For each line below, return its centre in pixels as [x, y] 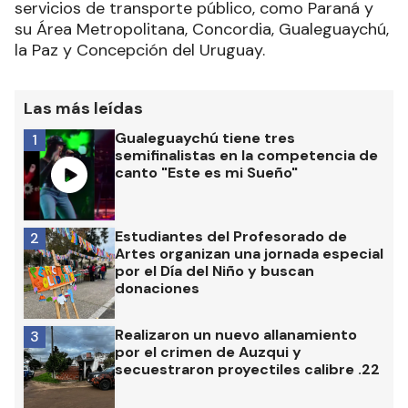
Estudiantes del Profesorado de [231, 236]
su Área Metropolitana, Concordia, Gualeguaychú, [202, 29]
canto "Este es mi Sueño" [206, 173]
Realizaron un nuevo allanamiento [236, 335]
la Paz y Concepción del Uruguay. [140, 50]
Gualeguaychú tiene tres [205, 138]
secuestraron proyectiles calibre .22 [247, 369]
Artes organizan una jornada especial [249, 254]
